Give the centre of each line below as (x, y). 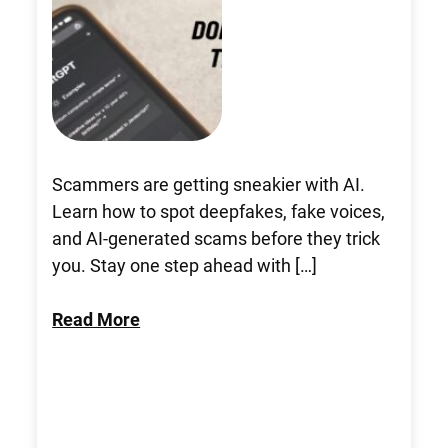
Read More (96, 318)
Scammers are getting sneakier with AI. (209, 183)
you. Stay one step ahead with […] (185, 264)
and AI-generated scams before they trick (216, 237)
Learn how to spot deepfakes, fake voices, (219, 210)
